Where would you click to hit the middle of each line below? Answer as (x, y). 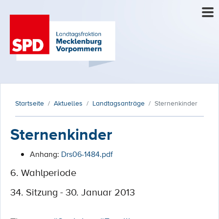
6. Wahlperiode (43, 173)
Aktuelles (68, 103)
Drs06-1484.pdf (87, 154)
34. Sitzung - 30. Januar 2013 (73, 192)
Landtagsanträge (119, 103)
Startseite (30, 103)
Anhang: (45, 154)
